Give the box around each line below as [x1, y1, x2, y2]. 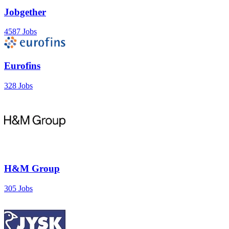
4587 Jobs [4, 27, 37, 36]
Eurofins [4, 60, 40, 71]
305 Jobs [4, 184, 33, 193]
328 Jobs [4, 81, 33, 90]
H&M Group [4, 163, 60, 174]
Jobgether [4, 6, 46, 17]
